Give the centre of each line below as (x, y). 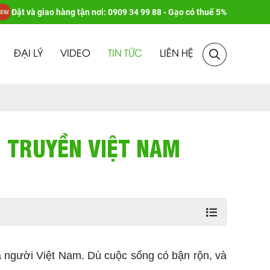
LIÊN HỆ (177, 54)
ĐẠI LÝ (28, 54)
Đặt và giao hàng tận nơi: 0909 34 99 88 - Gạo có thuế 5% (119, 12)
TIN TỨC (125, 54)
